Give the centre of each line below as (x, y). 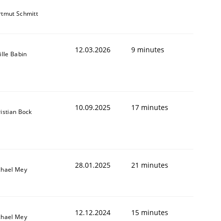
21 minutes (150, 165)
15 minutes (150, 212)
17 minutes (150, 107)
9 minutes (148, 49)
